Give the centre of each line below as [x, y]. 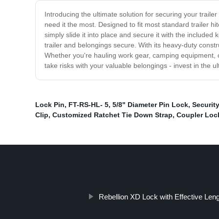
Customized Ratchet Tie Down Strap [112, 115]
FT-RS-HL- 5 [88, 105]
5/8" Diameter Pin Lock [150, 105]
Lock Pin [50, 105]
